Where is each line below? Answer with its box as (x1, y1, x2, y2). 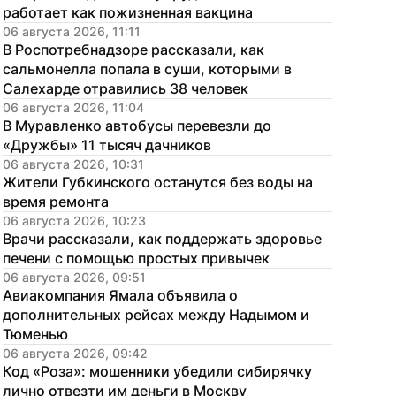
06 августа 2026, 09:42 (3, 346, 148, 361)
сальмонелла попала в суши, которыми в (3, 60, 292, 78)
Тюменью (3, 325, 68, 343)
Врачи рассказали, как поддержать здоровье (3, 230, 322, 247)
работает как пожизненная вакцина (3, 4, 253, 21)
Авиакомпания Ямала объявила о (3, 286, 238, 304)
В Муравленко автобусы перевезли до (3, 117, 271, 134)
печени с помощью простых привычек (3, 249, 270, 267)
